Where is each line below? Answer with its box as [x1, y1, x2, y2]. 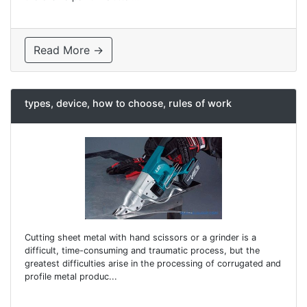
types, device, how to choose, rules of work [25, 97, 232, 110]
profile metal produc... [25, 271, 117, 282]
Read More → [34, 43, 103, 58]
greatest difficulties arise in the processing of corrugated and [25, 258, 281, 269]
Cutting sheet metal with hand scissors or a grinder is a [25, 232, 256, 243]
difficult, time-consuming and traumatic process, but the [25, 245, 260, 256]
